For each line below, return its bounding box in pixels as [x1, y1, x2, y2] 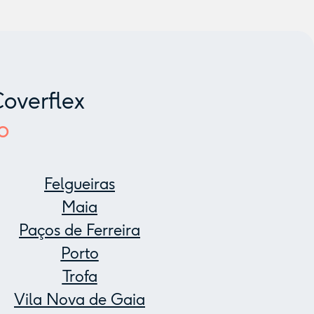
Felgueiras [44, 175, 115, 193]
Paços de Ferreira [19, 221, 140, 240]
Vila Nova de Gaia [14, 290, 145, 309]
